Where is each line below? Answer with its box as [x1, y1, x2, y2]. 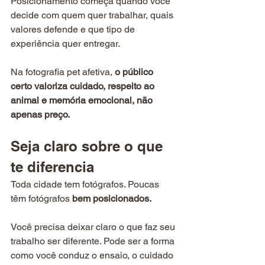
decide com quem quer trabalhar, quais [11, 9, 176, 21]
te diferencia [11, 159, 94, 176]
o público [115, 66, 156, 78]
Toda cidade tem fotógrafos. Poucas [11, 179, 161, 190]
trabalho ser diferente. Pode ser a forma [11, 235, 177, 247]
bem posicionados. [72, 193, 151, 205]
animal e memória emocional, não [11, 95, 155, 106]
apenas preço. [11, 109, 70, 121]
